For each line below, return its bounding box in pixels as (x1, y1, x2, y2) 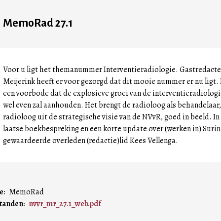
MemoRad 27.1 (3, 17, 73, 29)
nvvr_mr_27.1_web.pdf (29, 198, 101, 209)
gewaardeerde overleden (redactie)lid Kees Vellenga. (3, 135, 178, 146)
